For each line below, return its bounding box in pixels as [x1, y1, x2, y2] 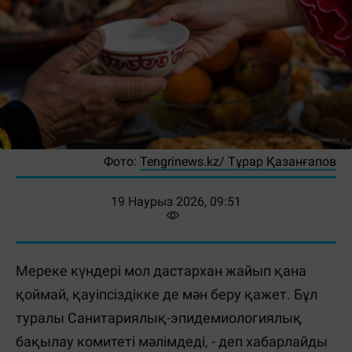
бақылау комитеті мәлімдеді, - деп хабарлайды [16, 332, 328, 350]
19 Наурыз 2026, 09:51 [111, 193, 241, 209]
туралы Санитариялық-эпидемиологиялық [16, 309, 302, 326]
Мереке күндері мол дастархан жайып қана [16, 262, 306, 279]
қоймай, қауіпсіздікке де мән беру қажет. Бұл [16, 285, 317, 302]
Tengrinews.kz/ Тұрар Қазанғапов [140, 153, 336, 169]
